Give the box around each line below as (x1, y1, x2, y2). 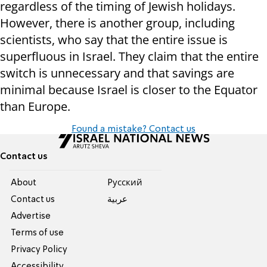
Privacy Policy (11, 246, 68, 254)
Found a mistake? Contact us (72, 125, 195, 135)
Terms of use (11, 229, 64, 238)
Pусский (107, 179, 142, 188)
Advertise (11, 212, 51, 221)
